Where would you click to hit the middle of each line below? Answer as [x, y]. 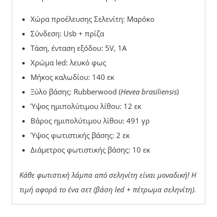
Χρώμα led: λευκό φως [68, 62]
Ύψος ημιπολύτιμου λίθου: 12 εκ [86, 106]
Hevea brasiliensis [148, 91]
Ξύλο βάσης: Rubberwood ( [75, 91]
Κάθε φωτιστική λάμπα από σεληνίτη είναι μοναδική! [104, 175]
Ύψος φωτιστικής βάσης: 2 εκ [80, 135]
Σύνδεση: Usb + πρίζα [67, 33]
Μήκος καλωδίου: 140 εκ [72, 77]
